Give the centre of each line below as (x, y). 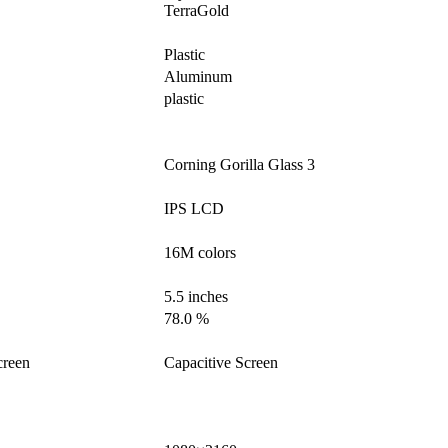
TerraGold (196, 11)
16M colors (200, 253)
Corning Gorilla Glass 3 (239, 165)
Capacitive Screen (221, 363)
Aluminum (198, 77)
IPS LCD (194, 209)
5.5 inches (196, 297)
